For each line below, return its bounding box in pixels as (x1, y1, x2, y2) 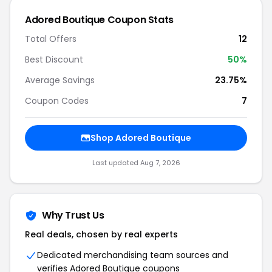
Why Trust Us (42, 208, 104, 222)
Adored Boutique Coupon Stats (25, 13, 174, 27)
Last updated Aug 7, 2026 (92, 158, 180, 168)
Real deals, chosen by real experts (25, 228, 178, 240)
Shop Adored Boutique (90, 132, 191, 144)
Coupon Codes (25, 95, 89, 107)
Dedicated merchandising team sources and (37, 249, 228, 261)
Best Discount (25, 53, 83, 66)
